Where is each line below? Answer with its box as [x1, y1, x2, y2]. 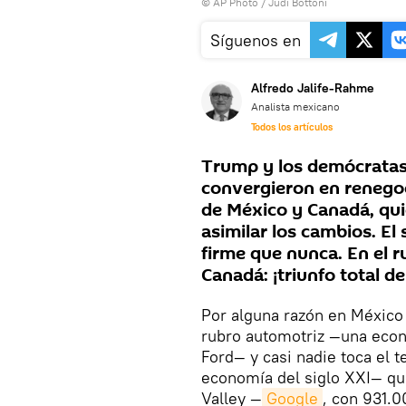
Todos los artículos [251, 121, 333, 134]
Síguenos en [210, 30, 301, 52]
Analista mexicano [251, 100, 340, 114]
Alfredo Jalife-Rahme [251, 80, 374, 97]
